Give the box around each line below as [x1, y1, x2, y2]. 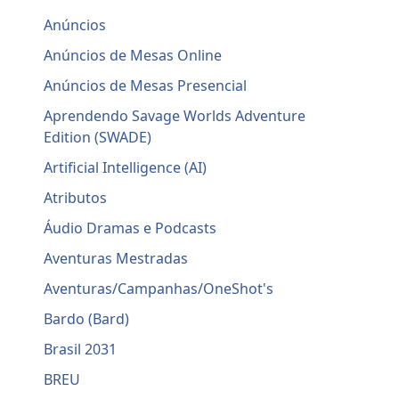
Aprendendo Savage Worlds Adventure [44, 106, 306, 126]
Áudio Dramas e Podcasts [44, 218, 217, 239]
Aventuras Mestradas [44, 248, 189, 269]
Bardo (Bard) [44, 309, 130, 330]
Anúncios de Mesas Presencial [44, 76, 248, 96]
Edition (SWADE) [44, 127, 152, 148]
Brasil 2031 [44, 339, 118, 360]
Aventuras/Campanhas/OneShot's [44, 279, 274, 299]
